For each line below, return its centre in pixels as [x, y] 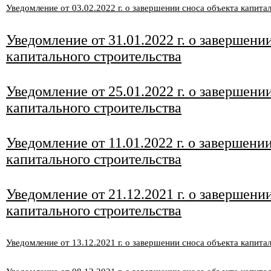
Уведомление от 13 [44, 243]
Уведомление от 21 [64, 194]
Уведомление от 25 [64, 91]
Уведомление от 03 [44, 8]
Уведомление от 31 [64, 40]
